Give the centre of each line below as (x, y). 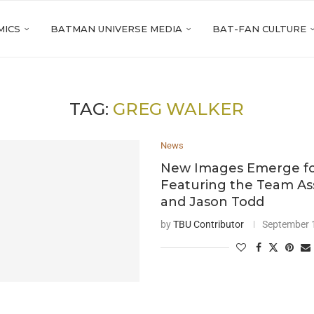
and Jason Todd (213, 202)
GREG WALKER (179, 109)
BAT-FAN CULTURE (259, 29)
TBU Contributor (209, 224)
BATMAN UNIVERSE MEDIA (116, 29)
